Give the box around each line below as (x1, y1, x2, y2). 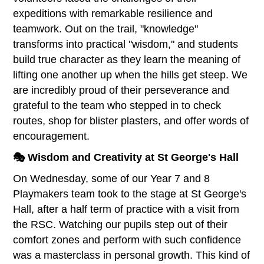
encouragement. (13, 130, 90, 142)
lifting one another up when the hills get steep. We (13, 68, 248, 81)
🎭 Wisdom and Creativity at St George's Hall (13, 151, 239, 163)
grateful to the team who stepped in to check (13, 99, 222, 111)
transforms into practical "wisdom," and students (13, 38, 239, 50)
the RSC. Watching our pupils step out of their (13, 218, 228, 230)
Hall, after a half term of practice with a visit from (13, 203, 240, 215)
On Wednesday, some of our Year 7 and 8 (13, 172, 210, 184)
